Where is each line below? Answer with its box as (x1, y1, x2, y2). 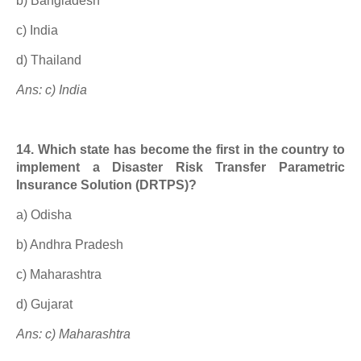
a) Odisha (16, 208, 72, 222)
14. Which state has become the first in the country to (16, 143, 345, 156)
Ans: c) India (16, 83, 87, 97)
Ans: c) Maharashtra (16, 327, 131, 341)
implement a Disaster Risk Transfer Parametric (16, 160, 345, 174)
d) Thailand (16, 53, 81, 67)
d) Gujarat (16, 297, 73, 311)
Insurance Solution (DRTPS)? (16, 178, 197, 192)
